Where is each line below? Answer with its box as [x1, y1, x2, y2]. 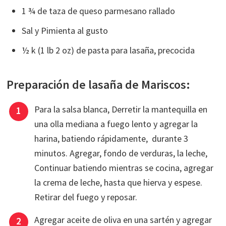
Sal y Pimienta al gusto [22, 24, 108, 36]
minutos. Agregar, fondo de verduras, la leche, [34, 147, 208, 159]
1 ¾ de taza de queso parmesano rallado [22, 5, 176, 17]
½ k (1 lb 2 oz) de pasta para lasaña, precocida [22, 44, 195, 56]
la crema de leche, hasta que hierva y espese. [34, 176, 203, 188]
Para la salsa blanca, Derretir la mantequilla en [34, 103, 208, 115]
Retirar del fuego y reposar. [34, 191, 138, 203]
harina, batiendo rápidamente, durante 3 [34, 132, 189, 144]
